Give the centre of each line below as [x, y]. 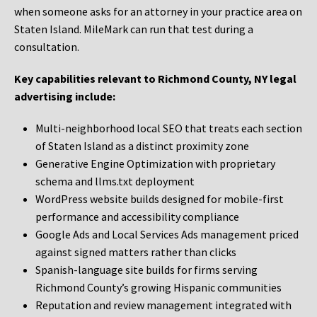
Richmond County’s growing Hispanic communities [158, 288]
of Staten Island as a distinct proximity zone [142, 146]
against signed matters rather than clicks [136, 252]
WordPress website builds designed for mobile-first [160, 199]
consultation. [47, 47]
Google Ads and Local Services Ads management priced [167, 235]
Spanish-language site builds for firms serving [146, 270]
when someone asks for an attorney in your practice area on [158, 12]
